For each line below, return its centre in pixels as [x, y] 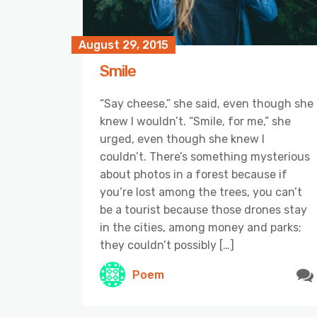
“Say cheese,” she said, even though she [207, 104]
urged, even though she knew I [182, 139]
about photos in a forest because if [194, 174]
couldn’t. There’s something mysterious [205, 157]
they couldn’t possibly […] [167, 245]
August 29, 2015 [123, 45]
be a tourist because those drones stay [203, 210]
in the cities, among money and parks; [201, 227]
